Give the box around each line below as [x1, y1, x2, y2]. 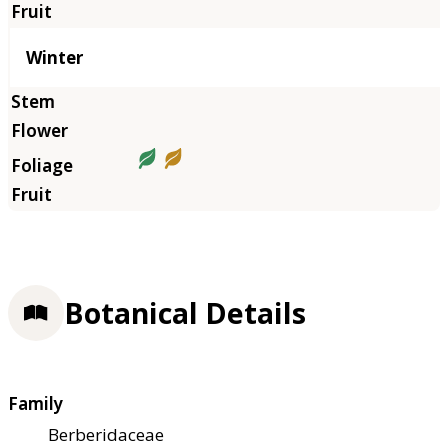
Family [8, 392, 63, 416]
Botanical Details [64, 293, 306, 332]
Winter [26, 45, 83, 69]
